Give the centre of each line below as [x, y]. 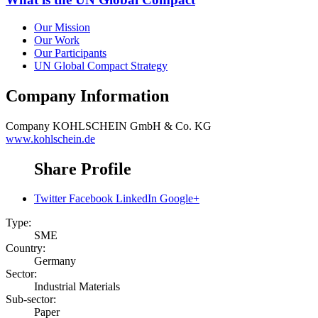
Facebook [91, 199]
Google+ [180, 199]
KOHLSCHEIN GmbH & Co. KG [132, 126]
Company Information [87, 95]
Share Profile [83, 169]
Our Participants [70, 53]
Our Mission [62, 27]
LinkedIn [136, 199]
